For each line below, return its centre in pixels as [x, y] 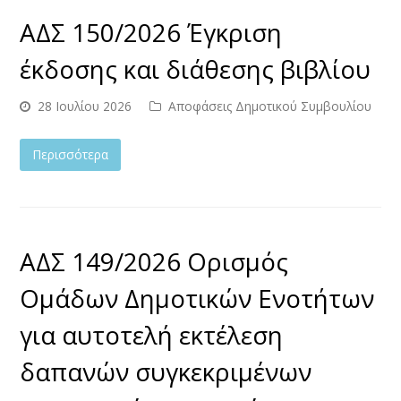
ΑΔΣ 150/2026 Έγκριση [151, 32]
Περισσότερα [71, 154]
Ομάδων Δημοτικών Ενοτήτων [197, 298]
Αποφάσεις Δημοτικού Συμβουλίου [270, 106]
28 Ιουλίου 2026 [85, 106]
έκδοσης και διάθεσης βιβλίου [196, 68]
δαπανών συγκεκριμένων [166, 371]
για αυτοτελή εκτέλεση [152, 334]
